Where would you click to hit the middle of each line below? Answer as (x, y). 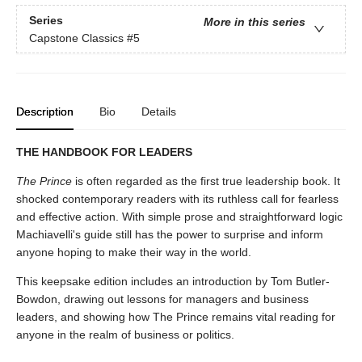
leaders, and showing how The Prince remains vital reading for (176, 317)
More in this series (255, 21)
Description (45, 112)
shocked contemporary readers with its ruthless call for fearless (177, 199)
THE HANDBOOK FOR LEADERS (104, 152)
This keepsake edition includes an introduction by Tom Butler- (173, 282)
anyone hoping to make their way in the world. (134, 253)
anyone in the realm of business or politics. (125, 335)
